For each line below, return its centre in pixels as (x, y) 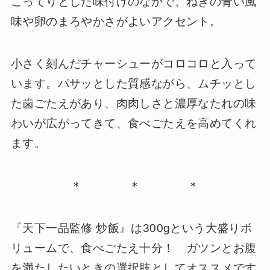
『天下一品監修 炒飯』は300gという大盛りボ (131, 228)
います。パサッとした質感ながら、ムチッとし (133, 84)
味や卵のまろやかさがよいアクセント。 (116, 21)
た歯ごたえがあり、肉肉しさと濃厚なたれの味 (133, 104)
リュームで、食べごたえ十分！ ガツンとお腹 (133, 248)
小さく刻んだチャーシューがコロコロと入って (133, 64)
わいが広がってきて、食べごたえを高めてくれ (133, 124)
